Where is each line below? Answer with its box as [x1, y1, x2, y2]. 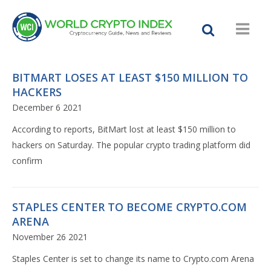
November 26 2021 [12, 231, 88, 243]
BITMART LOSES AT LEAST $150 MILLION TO [12, 70, 248, 85]
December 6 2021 [12, 102, 82, 114]
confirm [12, 155, 42, 167]
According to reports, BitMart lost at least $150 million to [12, 123, 236, 135]
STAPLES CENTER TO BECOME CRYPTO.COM [12, 200, 247, 215]
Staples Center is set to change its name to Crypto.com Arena [12, 253, 254, 265]
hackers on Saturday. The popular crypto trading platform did [12, 139, 250, 151]
